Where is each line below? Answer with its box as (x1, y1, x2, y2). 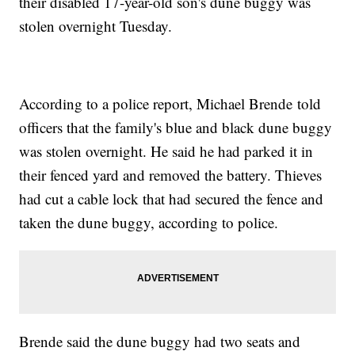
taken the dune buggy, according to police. (19, 212, 279, 233)
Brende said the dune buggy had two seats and (19, 331, 301, 352)
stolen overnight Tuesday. (19, 16, 173, 36)
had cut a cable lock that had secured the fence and (19, 189, 324, 209)
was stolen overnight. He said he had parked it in (19, 141, 314, 162)
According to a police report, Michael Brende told (19, 94, 322, 114)
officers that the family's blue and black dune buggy (19, 117, 333, 138)
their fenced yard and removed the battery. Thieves (19, 165, 323, 185)
